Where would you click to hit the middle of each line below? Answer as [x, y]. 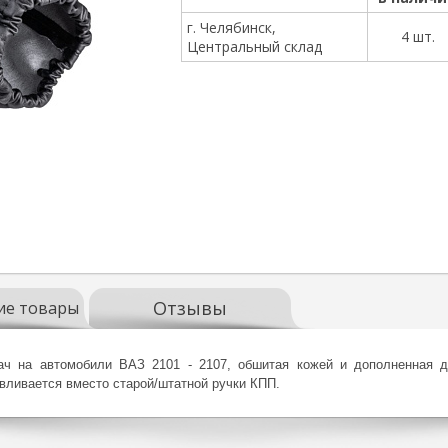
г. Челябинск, [231, 27]
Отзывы [189, 308]
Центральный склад [254, 46]
